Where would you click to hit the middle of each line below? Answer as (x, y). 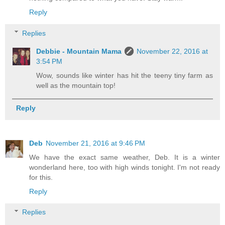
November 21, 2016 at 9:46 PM (95, 143)
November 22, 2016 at (173, 51)
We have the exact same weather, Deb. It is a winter (125, 157)
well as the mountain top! (76, 85)
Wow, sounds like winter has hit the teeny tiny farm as (125, 75)
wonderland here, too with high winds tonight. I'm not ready (125, 167)
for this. (41, 177)
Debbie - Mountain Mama (79, 51)
